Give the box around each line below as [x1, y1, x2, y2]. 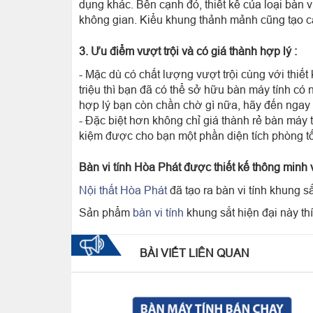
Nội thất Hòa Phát [79, 184, 167, 196]
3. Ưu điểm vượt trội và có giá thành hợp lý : [79, 45, 297, 57]
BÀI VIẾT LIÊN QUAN [140, 247, 249, 259]
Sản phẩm [79, 206, 133, 219]
